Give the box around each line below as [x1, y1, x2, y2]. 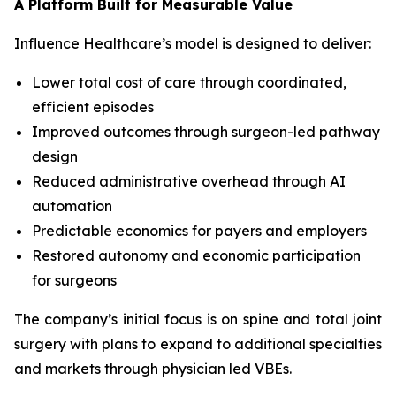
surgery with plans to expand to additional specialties [14, 335, 382, 353]
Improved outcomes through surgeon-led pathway [32, 123, 380, 141]
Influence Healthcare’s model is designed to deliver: [14, 34, 371, 52]
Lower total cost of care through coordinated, [32, 73, 346, 91]
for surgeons [32, 271, 117, 289]
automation [32, 197, 112, 215]
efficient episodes [32, 98, 154, 116]
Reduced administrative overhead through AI [32, 172, 346, 190]
